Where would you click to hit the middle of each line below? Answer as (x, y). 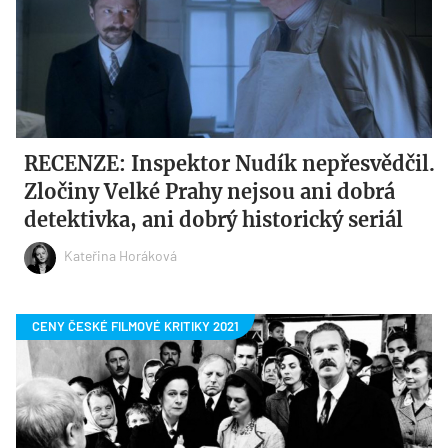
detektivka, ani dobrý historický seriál (214, 219)
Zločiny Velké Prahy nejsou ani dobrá (210, 191)
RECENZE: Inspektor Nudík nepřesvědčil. (230, 163)
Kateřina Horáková (121, 256)
